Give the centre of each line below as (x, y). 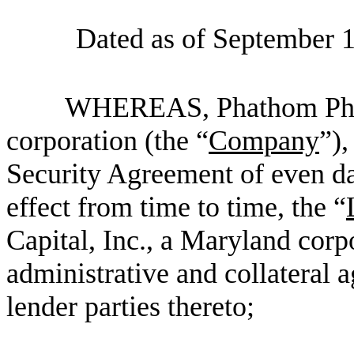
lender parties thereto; (130, 307)
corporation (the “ (107, 141)
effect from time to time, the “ (176, 207)
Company (264, 141)
